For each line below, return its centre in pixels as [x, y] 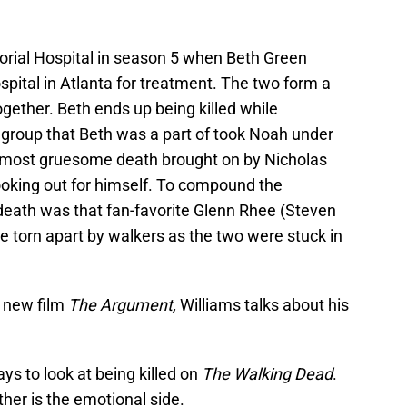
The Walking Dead [267, 374]
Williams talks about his [263, 305]
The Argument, [122, 305]
